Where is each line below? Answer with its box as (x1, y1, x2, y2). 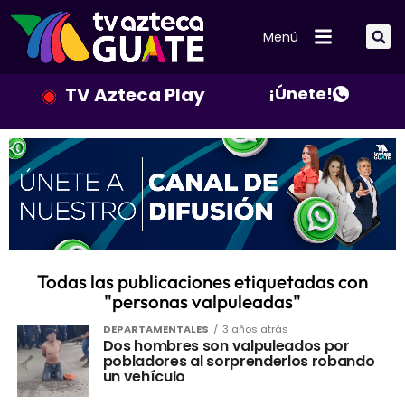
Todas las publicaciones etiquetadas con (36, 269, 368, 294)
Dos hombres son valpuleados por (102, 335, 350, 357)
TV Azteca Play (64, 81, 205, 108)
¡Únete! (268, 81, 333, 105)
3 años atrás (221, 322, 288, 337)
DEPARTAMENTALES (102, 322, 209, 337)
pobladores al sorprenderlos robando (102, 351, 375, 372)
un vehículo (102, 366, 186, 388)
